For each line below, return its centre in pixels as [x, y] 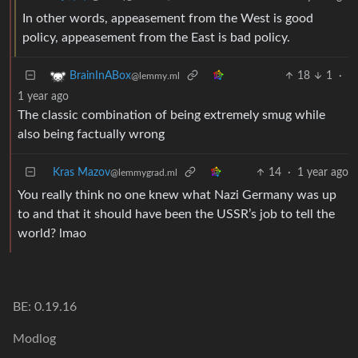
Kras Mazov [82, 173]
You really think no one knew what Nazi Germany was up [177, 195]
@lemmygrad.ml [144, 173]
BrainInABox [100, 76]
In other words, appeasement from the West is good [168, 19]
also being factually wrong [91, 135]
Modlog [34, 339]
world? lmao [52, 234]
